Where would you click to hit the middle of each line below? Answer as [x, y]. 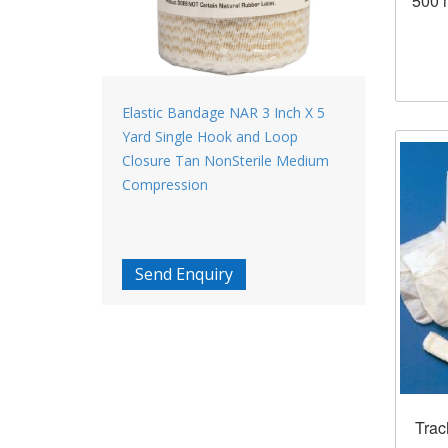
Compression [165, 184]
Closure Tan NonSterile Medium [225, 160]
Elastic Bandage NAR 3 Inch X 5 [223, 112]
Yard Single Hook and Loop [210, 136]
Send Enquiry [184, 273]
